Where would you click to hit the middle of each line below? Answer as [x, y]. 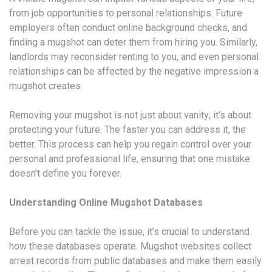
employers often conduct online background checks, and [128, 27]
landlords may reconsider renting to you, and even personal [134, 56]
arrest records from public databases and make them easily [135, 260]
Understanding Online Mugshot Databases [106, 202]
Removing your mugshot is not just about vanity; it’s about [130, 115]
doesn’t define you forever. [65, 173]
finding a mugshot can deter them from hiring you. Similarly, [133, 42]
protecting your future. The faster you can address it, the [127, 129]
